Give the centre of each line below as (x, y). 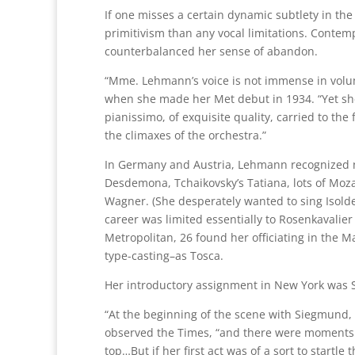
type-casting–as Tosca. (164, 256)
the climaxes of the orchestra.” (185, 135)
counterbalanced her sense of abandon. (211, 51)
